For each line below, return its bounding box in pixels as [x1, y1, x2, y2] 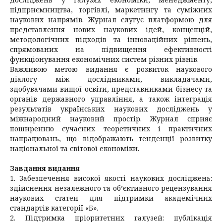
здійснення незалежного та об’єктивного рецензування [10, 183, 212, 193]
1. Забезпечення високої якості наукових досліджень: [10, 173, 212, 183]
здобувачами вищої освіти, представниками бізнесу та [10, 84, 212, 94]
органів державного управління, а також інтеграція [10, 94, 212, 104]
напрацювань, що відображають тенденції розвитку [10, 134, 212, 143]
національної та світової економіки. [10, 144, 139, 153]
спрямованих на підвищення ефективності [10, 45, 212, 54]
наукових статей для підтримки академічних [10, 193, 212, 203]
